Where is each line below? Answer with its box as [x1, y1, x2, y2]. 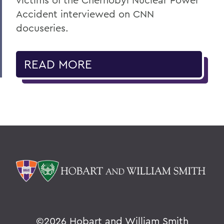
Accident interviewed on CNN [16, 7, 154, 20]
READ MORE [24, 56, 92, 71]
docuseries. [16, 21, 68, 34]
